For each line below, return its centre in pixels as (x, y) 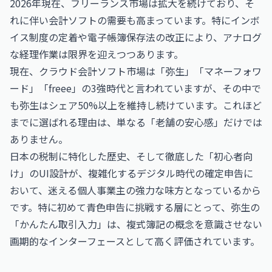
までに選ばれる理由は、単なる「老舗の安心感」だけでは (136, 122)
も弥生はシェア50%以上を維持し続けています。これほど (136, 105)
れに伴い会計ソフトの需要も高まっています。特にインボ (135, 20)
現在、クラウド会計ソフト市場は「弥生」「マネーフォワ (136, 71)
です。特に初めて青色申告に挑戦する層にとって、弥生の (135, 207)
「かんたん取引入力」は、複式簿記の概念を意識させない (136, 224)
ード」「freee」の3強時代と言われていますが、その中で (135, 88)
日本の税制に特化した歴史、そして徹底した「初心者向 (131, 156)
